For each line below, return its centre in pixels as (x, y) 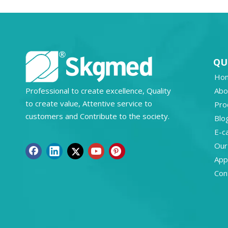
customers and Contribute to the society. (97, 116)
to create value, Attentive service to (89, 103)
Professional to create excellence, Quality (98, 91)
